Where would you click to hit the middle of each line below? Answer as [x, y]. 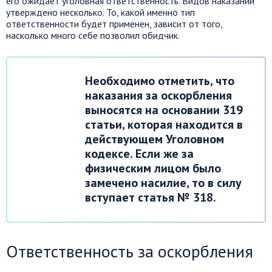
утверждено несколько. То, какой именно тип [100, 12]
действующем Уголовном [155, 139]
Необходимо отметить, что [160, 81]
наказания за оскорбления [158, 95]
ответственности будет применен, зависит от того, [114, 24]
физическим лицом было [153, 168]
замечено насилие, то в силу [163, 183]
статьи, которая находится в [164, 124]
